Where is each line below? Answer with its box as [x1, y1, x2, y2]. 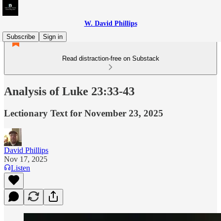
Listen [11, 163, 30, 172]
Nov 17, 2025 [4, 154, 47, 163]
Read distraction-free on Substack [62, 55, 159, 62]
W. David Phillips [84, 20, 137, 27]
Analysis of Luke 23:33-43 [4, 84, 135, 98]
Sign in [43, 33, 63, 40]
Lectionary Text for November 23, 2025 [4, 108, 163, 118]
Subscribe [6, 33, 35, 40]
